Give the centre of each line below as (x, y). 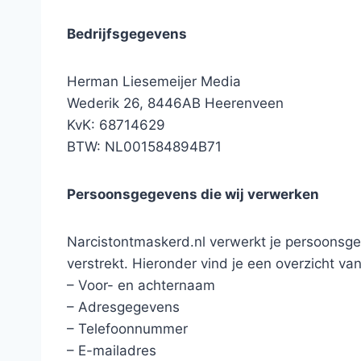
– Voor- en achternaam (141, 285)
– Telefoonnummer (127, 328)
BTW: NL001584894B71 (144, 146)
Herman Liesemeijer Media (154, 81)
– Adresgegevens (123, 307)
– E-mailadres (112, 350)
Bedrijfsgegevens (127, 33)
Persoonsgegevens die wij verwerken (193, 194)
